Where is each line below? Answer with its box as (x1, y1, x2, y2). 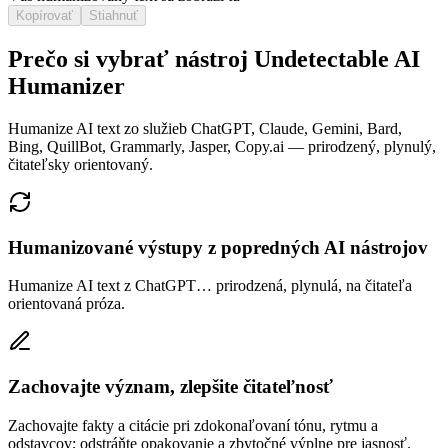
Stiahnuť (89, 8, 138, 24)
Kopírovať (16, 8, 73, 24)
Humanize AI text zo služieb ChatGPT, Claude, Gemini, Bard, (8, 120, 402, 137)
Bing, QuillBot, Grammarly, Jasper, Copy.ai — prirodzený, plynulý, (8, 138, 436, 155)
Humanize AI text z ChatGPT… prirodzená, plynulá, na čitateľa (8, 277, 412, 295)
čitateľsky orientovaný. (8, 156, 153, 173)
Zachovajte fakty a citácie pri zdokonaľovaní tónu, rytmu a (8, 416, 378, 434)
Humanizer (8, 73, 125, 100)
